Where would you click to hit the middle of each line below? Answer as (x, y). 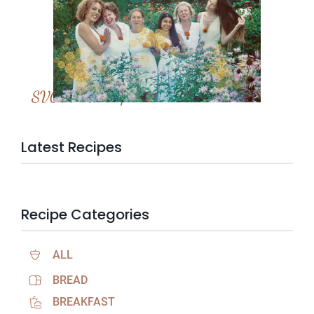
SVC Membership (80, 97)
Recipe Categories (85, 215)
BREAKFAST (84, 302)
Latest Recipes (71, 148)
